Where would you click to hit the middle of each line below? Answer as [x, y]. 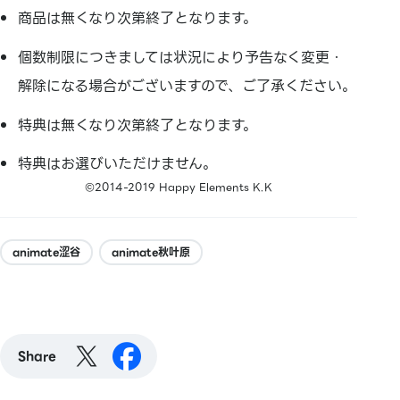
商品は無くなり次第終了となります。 [137, 18]
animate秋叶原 [151, 253]
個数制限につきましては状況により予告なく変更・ [181, 57]
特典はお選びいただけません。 [117, 164]
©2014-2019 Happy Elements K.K [179, 187]
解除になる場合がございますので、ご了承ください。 [187, 86]
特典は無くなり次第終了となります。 [137, 125]
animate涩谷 [46, 253]
